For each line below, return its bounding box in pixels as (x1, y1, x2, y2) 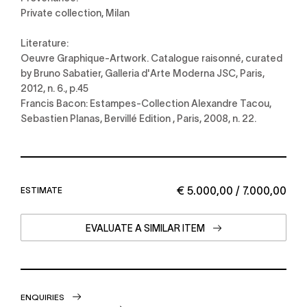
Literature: (21, 36, 69, 49)
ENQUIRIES (21, 291, 64, 302)
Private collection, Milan (21, 6, 130, 19)
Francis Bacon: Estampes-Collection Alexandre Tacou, (21, 97, 271, 109)
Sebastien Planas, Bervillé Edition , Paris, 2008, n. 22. (21, 112, 256, 124)
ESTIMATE (21, 184, 62, 195)
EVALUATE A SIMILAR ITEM (85, 221, 205, 234)
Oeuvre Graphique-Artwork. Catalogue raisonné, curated (21, 51, 282, 64)
